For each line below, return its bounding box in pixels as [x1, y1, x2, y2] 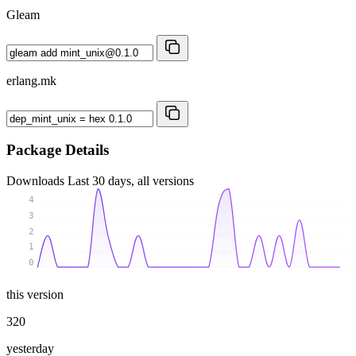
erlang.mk [6, 73, 56, 87]
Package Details [6, 141, 109, 159]
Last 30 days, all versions [68, 173, 194, 188]
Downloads [6, 173, 68, 188]
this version [6, 287, 64, 301]
